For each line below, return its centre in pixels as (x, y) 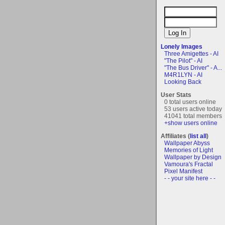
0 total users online (190, 102)
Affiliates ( (175, 136)
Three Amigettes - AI (191, 53)
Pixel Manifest (183, 171)
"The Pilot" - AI (183, 61)
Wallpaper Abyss (187, 143)
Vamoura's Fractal (189, 164)
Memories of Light (189, 150)
